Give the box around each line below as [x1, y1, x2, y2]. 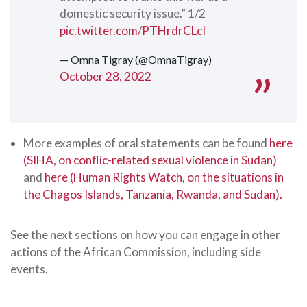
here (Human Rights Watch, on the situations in [45, 169, 284, 184]
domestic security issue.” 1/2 [60, 6, 206, 21]
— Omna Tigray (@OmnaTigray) [60, 52, 212, 66]
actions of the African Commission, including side [10, 244, 261, 259]
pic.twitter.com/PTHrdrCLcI [60, 23, 206, 38]
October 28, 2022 [60, 69, 151, 84]
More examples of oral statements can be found [23, 135, 270, 150]
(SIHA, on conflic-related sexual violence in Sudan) [23, 152, 278, 167]
